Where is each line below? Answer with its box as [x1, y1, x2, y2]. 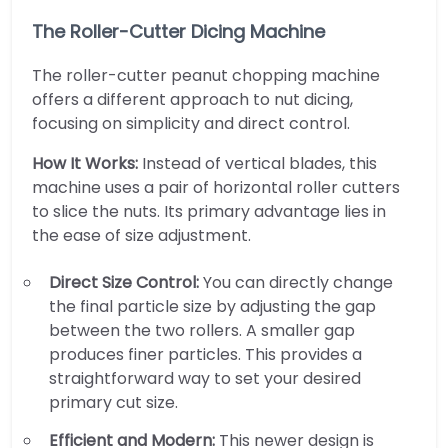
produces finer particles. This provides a [49, 342, 362, 366]
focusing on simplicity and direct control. [32, 111, 350, 135]
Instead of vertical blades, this [138, 151, 377, 175]
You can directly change [203, 270, 393, 294]
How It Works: [32, 151, 138, 175]
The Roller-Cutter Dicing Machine [32, 18, 325, 44]
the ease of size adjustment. [32, 223, 251, 247]
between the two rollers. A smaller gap [49, 318, 355, 342]
